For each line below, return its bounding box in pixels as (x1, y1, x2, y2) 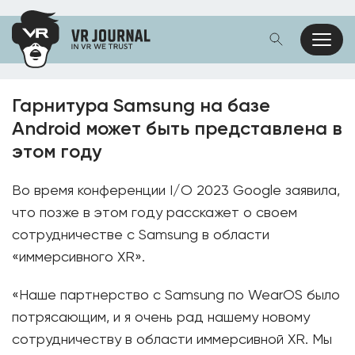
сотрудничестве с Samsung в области (12, 228, 269, 242)
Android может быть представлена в (12, 120, 342, 139)
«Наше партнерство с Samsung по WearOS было (12, 288, 340, 303)
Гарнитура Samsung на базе (12, 97, 270, 116)
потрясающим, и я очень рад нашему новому (12, 311, 310, 325)
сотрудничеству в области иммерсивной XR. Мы (12, 333, 332, 347)
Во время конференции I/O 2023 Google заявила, (12, 184, 340, 198)
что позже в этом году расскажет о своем (12, 206, 297, 220)
